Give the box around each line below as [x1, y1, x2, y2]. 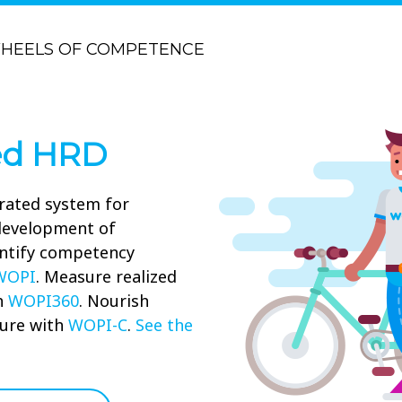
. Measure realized [36, 266, 177, 287]
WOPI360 [8, 290, 79, 311]
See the [135, 314, 193, 336]
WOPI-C [68, 314, 127, 336]
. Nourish [79, 290, 149, 311]
